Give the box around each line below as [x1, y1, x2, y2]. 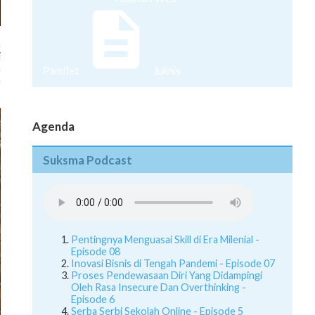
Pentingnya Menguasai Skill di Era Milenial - [71, 233, 259, 246]
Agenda [32, 118, 75, 134]
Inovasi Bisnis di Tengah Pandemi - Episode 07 [71, 257, 275, 270]
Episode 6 [71, 293, 115, 306]
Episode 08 [71, 245, 120, 258]
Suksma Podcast [43, 152, 132, 167]
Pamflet [43, 64, 79, 77]
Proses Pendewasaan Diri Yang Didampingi [71, 269, 262, 282]
